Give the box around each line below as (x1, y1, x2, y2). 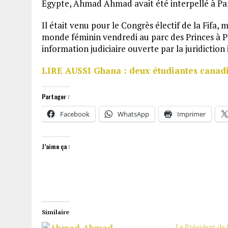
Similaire (42, 208, 69, 216)
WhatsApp (118, 109, 149, 119)
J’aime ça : (42, 142, 70, 151)
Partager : (42, 92, 70, 101)
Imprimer (177, 109, 206, 119)
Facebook (60, 109, 90, 119)
